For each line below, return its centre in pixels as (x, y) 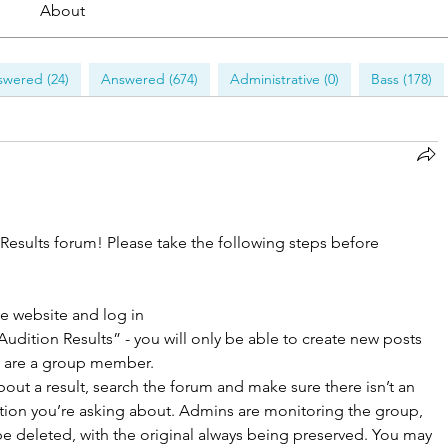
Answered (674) (149, 79)
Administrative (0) (284, 79)
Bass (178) (401, 79)
